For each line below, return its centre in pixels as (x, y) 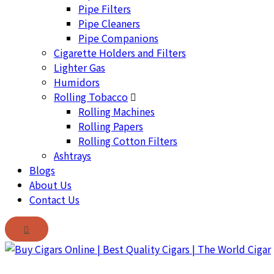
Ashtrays (72, 155)
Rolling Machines (117, 111)
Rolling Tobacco (91, 97)
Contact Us (54, 199)
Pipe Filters (105, 9)
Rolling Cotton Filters (128, 141)
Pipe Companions (118, 38)
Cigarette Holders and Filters (120, 53)
